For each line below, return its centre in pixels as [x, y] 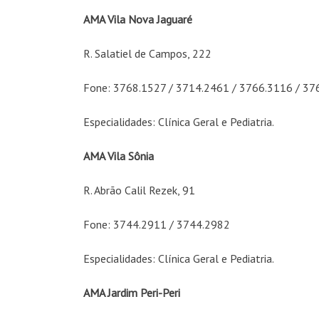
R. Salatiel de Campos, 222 [147, 53]
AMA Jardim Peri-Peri [132, 293]
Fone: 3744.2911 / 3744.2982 [157, 224]
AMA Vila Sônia [119, 156]
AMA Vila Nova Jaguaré [138, 19]
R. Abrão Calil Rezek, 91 [139, 190]
